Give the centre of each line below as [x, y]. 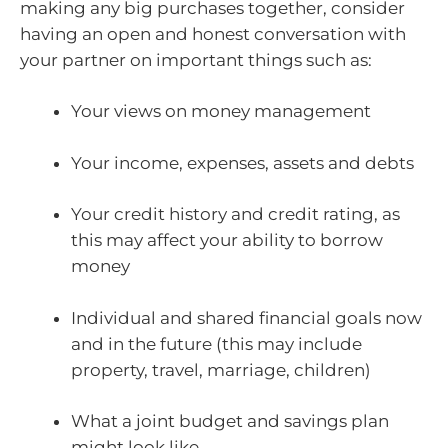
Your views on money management [221, 111]
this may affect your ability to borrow [227, 240]
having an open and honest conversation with [213, 33]
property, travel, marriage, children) [221, 369]
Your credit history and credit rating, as [235, 214]
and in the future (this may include [216, 343]
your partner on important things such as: [196, 59]
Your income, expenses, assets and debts [242, 162]
